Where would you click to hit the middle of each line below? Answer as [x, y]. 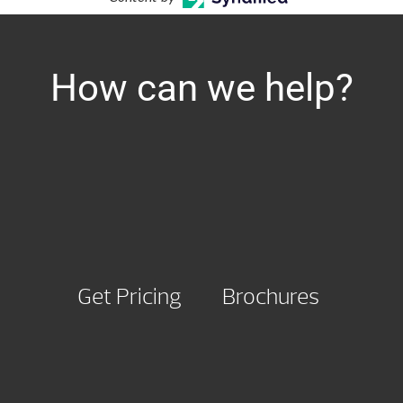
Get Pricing [130, 297]
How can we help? [201, 88]
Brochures [270, 297]
